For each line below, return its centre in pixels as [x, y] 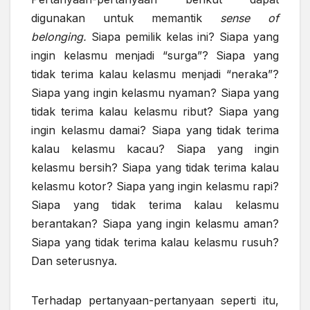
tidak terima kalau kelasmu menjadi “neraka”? [155, 74]
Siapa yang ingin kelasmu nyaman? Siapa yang [155, 93]
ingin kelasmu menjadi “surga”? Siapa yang [155, 56]
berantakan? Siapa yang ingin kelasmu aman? [155, 224]
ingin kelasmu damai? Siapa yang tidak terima [155, 130]
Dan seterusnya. [74, 261]
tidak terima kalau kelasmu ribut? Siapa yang [155, 112]
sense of [249, 18]
